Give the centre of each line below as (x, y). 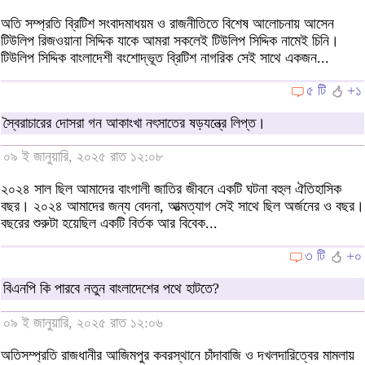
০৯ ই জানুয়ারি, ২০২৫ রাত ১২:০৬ (83, 322)
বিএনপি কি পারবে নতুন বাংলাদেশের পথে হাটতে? (111, 289)
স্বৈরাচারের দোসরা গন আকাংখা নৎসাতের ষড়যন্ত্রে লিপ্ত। (134, 123)
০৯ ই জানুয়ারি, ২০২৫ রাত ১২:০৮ (83, 157)
